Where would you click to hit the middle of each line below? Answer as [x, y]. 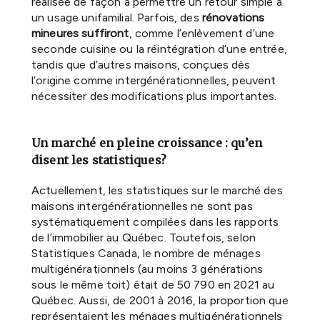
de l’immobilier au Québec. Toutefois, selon [144, 237]
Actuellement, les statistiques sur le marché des [157, 190]
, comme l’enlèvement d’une [202, 33]
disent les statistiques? [99, 160]
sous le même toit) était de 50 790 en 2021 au [153, 284]
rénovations [233, 17]
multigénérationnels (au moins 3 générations [147, 269]
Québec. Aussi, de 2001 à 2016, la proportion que [160, 300]
